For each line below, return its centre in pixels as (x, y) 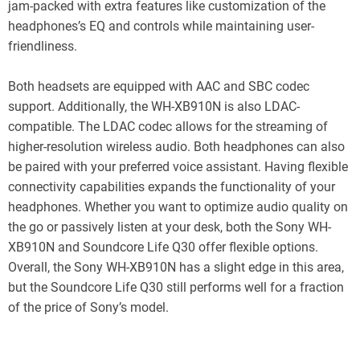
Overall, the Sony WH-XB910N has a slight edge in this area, (176, 267)
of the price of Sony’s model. (88, 307)
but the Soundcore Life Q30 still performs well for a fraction (176, 287)
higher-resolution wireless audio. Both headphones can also (176, 146)
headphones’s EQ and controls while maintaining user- (161, 26)
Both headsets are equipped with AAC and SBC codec (159, 86)
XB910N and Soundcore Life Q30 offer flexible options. (163, 247)
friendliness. (43, 46)
